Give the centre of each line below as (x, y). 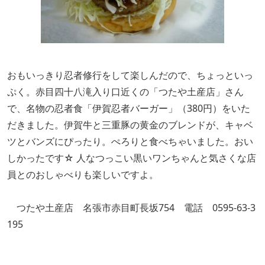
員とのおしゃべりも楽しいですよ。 (83, 174)
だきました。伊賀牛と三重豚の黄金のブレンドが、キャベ (130, 125)
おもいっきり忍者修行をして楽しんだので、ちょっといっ (130, 75)
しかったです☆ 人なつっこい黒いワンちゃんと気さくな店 (132, 158)
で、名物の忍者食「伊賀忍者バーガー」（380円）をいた (129, 108)
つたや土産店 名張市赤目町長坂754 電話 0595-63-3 (131, 208)
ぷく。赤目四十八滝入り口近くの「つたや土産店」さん (125, 92)
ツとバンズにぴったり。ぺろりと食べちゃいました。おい (130, 141)
